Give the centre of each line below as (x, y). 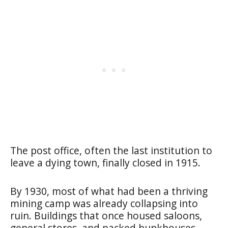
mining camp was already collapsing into (104, 203)
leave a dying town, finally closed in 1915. (105, 162)
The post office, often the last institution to (111, 150)
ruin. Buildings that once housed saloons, (106, 215)
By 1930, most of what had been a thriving (109, 191)
